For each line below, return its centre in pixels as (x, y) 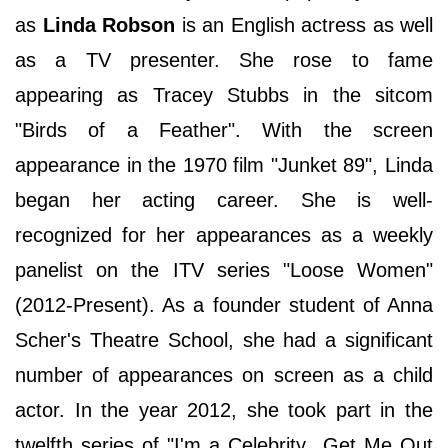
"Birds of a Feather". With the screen (224, 130)
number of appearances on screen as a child (224, 375)
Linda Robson (105, 25)
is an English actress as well (304, 25)
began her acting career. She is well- (224, 200)
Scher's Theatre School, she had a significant (224, 340)
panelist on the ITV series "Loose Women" (224, 270)
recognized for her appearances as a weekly (224, 235)
